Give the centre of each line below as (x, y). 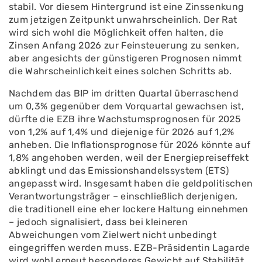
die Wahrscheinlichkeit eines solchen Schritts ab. (120, 71)
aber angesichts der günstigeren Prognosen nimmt (125, 58)
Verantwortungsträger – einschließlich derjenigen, (123, 196)
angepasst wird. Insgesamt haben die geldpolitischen (131, 183)
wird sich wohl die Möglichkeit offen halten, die (116, 32)
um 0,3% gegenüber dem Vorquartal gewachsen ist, (127, 106)
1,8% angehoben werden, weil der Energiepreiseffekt (129, 158)
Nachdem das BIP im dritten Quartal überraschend (124, 93)
